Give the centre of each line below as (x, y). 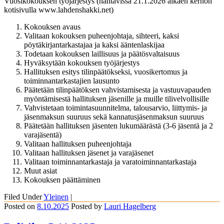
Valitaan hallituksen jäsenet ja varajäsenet (89, 153)
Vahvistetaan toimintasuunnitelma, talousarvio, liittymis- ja (115, 108)
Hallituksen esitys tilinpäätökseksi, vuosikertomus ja (106, 72)
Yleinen (56, 197)
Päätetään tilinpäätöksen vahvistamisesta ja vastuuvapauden (117, 90)
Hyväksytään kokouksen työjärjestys (82, 63)
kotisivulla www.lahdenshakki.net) (59, 10)
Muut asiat (40, 171)
